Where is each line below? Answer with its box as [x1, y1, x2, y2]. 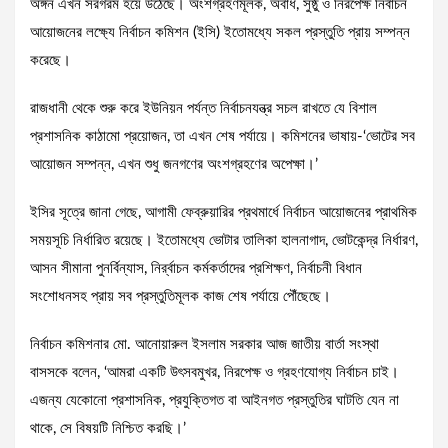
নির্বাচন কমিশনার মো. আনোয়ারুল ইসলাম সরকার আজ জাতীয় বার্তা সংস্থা [30, 337, 379, 353]
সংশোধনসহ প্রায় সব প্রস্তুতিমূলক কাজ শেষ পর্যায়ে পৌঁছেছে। [30, 289, 331, 305]
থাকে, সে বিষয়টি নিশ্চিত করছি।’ [30, 421, 186, 437]
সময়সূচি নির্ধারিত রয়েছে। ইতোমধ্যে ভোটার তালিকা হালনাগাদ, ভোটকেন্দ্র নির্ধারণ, [30, 233, 418, 249]
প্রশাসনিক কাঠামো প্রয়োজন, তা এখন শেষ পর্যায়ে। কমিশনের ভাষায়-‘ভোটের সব [30, 129, 415, 145]
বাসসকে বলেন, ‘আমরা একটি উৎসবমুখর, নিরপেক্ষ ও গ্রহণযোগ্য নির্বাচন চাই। [30, 365, 399, 381]
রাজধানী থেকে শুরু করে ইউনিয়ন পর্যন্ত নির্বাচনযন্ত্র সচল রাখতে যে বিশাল [30, 101, 377, 117]
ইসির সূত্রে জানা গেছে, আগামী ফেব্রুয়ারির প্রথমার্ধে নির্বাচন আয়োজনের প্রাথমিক [30, 205, 417, 221]
